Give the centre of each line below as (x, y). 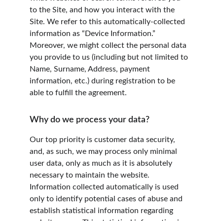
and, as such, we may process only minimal (104, 151)
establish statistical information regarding (102, 211)
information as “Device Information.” (93, 34)
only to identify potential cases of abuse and (107, 199)
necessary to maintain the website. (91, 175)
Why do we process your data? (90, 120)
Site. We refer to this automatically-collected (108, 22)
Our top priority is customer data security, (103, 140)
